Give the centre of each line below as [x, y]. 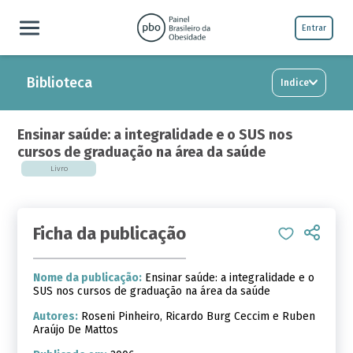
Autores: [56, 316]
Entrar [314, 28]
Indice [295, 83]
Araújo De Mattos [76, 330]
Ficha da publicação [110, 234]
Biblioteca [59, 82]
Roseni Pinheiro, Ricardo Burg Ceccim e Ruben [197, 316]
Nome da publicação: [88, 278]
